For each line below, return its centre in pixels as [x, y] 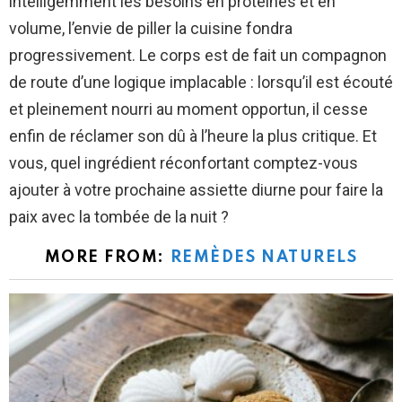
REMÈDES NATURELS [264, 258]
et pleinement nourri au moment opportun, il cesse [188, 109]
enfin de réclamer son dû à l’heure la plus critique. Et [193, 136]
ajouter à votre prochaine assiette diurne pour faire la [196, 190]
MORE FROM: [107, 258]
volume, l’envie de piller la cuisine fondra [151, 29]
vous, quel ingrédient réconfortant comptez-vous [184, 163]
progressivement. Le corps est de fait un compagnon [198, 56]
